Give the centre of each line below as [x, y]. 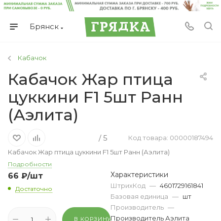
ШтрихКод [129, 186]
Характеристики [139, 175]
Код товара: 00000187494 [171, 137]
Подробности [30, 164]
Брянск [44, 27]
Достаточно [34, 189]
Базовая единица [140, 197]
